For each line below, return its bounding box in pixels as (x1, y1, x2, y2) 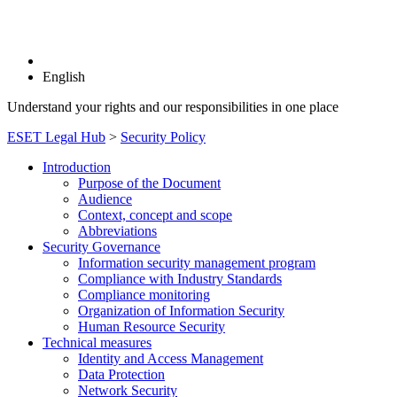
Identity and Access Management (78, 351, 263, 366)
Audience (78, 191, 132, 206)
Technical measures (43, 335, 152, 350)
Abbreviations (78, 223, 157, 238)
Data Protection (78, 367, 165, 382)
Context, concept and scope (78, 207, 232, 222)
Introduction (43, 160, 111, 175)
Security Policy (121, 129, 206, 144)
